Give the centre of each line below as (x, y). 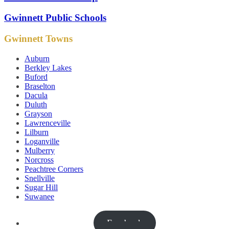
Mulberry (40, 150)
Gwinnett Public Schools (55, 17)
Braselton (40, 86)
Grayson (38, 113)
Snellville (40, 178)
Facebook (125, 223)
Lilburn (37, 132)
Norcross (39, 159)
